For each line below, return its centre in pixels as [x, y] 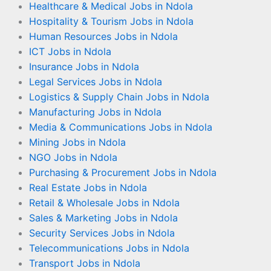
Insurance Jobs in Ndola [84, 67]
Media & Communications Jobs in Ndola [121, 127]
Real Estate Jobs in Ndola [88, 188]
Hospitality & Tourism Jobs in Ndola [111, 21]
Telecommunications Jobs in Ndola [109, 248]
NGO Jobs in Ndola [73, 157]
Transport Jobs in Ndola [85, 263]
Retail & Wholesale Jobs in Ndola [104, 203]
